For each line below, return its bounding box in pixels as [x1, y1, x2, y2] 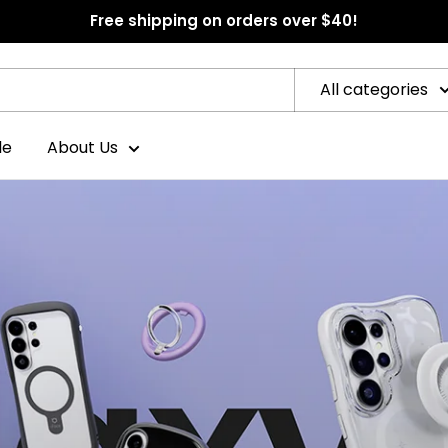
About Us [47, 136, 118, 159]
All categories [320, 77, 428, 101]
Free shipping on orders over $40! [90, 10, 358, 31]
